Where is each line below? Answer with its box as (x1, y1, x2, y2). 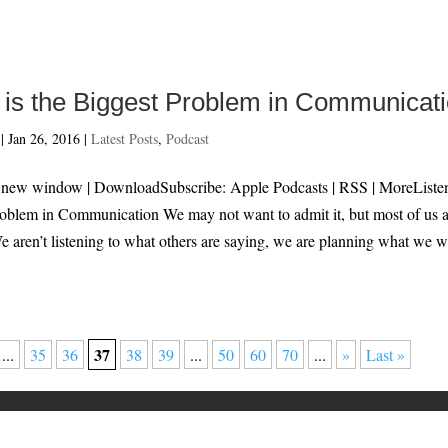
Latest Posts (91, 129, 159, 148)
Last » (366, 344, 406, 365)
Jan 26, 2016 (8, 129, 81, 148)
